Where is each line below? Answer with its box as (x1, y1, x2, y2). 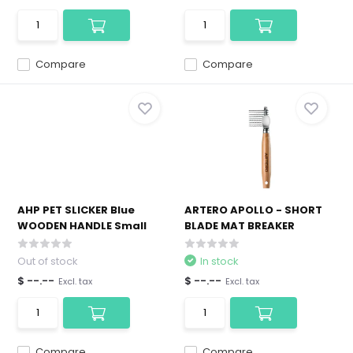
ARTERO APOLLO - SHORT (184, 203, 322, 217)
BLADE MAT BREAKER (184, 218, 295, 233)
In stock (200, 254, 239, 269)
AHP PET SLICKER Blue (17, 203, 136, 217)
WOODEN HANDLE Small (17, 218, 147, 233)
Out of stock (17, 254, 79, 269)
